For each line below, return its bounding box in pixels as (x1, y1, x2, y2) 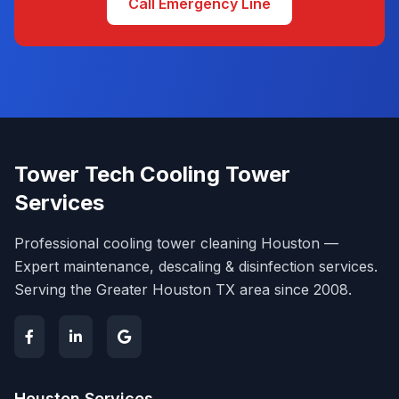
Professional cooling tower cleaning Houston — (14, 234, 338, 252)
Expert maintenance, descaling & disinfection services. (14, 257, 378, 275)
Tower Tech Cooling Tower (14, 161, 290, 187)
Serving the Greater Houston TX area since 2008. (14, 281, 352, 298)
